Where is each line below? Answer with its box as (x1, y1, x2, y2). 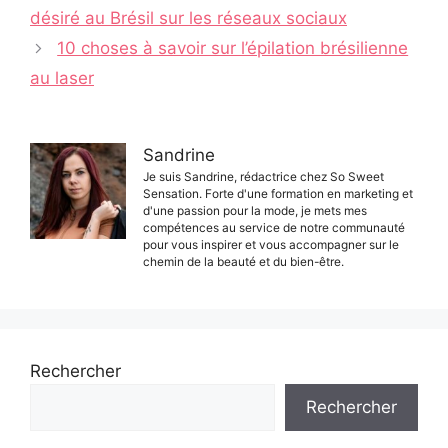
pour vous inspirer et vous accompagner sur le (143, 237, 399, 253)
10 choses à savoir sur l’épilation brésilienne (57, 38, 409, 59)
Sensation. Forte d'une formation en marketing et (143, 186, 413, 202)
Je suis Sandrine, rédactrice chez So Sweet (143, 169, 384, 185)
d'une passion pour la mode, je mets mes (143, 203, 367, 219)
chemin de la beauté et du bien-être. (143, 254, 344, 270)
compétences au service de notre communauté (143, 220, 405, 236)
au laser (30, 68, 94, 89)
